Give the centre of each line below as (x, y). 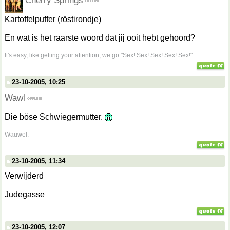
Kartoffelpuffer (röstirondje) (53, 19)
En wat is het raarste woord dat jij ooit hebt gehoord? (100, 38)
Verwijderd (24, 176)
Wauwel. (17, 135)
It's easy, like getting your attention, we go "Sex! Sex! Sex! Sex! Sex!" (99, 55)
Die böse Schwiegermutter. (55, 117)
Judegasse (25, 194)
